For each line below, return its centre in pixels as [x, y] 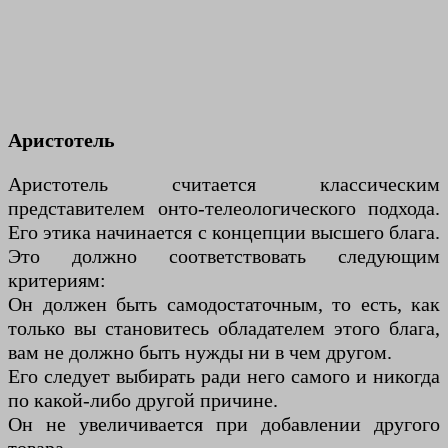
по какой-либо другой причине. [143, 400]
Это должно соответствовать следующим [224, 256]
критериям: [57, 280]
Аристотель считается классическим [224, 184]
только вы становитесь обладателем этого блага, [224, 328]
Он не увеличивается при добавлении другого [224, 424]
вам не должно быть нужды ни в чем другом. [200, 352]
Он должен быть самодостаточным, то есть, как [224, 304]
